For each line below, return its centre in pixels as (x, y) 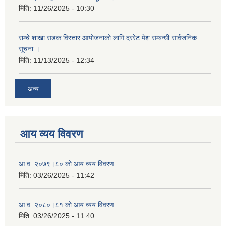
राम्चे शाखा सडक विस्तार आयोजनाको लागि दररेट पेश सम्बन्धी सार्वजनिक (108, 38)
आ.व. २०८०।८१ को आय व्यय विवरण (66, 205)
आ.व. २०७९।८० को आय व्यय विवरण (66, 164)
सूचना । (29, 49)
